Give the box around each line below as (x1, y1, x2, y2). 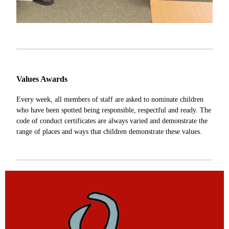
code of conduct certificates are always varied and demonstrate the (16, 117, 208, 125)
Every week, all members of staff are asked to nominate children (16, 95, 203, 103)
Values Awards (16, 74, 67, 84)
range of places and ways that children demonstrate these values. (16, 127, 202, 135)
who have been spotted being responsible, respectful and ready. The (16, 106, 211, 114)
